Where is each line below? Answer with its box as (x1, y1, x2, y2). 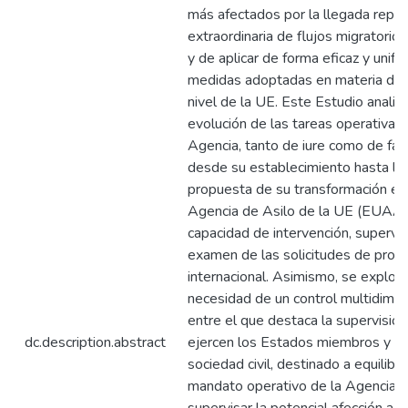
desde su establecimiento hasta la (188, 158, 403, 178)
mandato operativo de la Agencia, (188, 376, 399, 396)
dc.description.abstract (25, 332, 166, 352)
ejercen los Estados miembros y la (188, 332, 405, 352)
